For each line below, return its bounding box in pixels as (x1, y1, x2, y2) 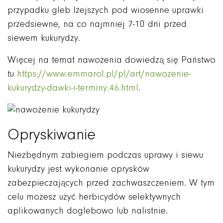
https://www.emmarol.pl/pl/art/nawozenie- (17, 70, 191, 80)
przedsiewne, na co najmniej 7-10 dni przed (7, 20, 187, 30)
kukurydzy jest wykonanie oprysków (7, 164, 149, 174)
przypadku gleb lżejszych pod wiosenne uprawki (7, 6, 204, 16)
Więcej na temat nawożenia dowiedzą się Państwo (7, 56, 216, 66)
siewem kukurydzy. (7, 34, 80, 44)
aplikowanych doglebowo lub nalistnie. (7, 206, 168, 216)
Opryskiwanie (7, 127, 96, 143)
